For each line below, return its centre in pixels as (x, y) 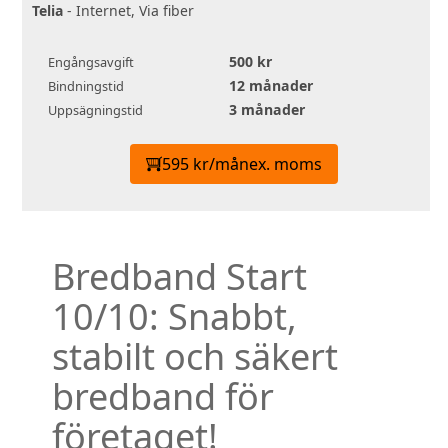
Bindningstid (86, 86)
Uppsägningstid (95, 110)
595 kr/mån (205, 164)
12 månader (271, 86)
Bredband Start (179, 276)
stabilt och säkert (195, 356)
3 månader (267, 110)
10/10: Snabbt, (174, 316)
